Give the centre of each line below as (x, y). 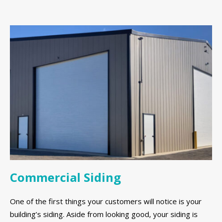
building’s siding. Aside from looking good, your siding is (104, 214)
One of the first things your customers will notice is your (106, 201)
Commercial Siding (65, 177)
